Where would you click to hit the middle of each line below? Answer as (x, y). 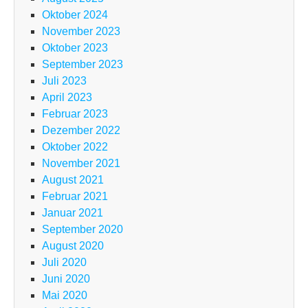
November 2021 (81, 164)
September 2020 (82, 230)
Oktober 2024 (75, 15)
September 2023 (82, 65)
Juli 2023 (64, 81)
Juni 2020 (66, 279)
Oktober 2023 (75, 48)
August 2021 (73, 180)
